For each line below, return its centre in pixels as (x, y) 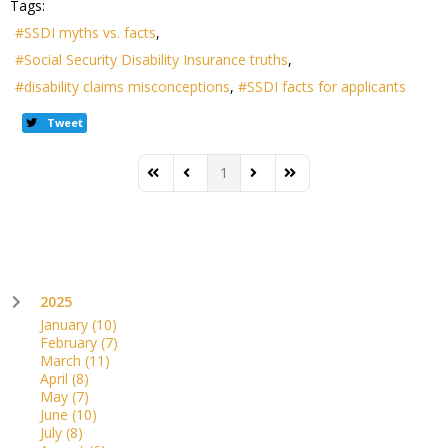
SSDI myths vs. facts (90, 32)
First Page (178, 181)
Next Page (282, 181)
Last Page (315, 181)
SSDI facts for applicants (326, 87)
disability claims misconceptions (127, 87)
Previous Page (227, 181)
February (70, 343)
